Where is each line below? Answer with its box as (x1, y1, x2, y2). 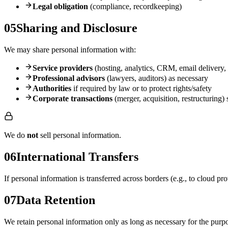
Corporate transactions (33, 94, 112, 103)
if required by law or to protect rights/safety (71, 84, 212, 93)
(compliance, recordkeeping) (88, 2, 182, 11)
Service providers (33, 64, 93, 73)
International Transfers (16, 150, 138, 164)
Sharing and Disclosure (16, 21, 137, 35)
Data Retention (16, 193, 95, 207)
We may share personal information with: (4, 45, 136, 54)
